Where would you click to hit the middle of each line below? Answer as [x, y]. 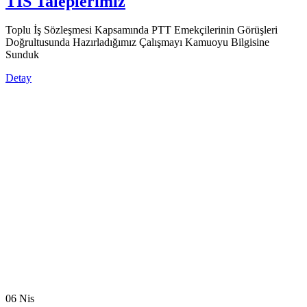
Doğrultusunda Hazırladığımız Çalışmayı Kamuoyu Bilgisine [137, 42]
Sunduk [22, 55]
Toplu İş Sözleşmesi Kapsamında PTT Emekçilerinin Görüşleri [142, 30]
